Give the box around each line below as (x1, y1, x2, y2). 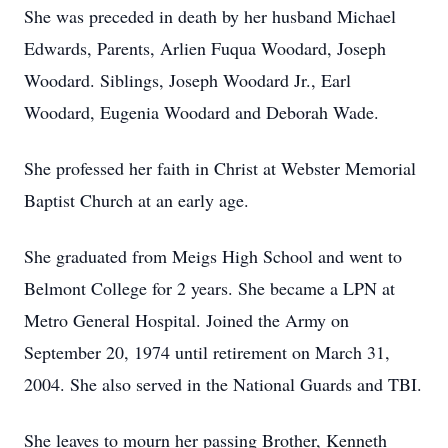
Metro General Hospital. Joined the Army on (24, 308, 349, 332)
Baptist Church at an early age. (24, 188, 249, 212)
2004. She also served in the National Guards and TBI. (24, 372, 422, 396)
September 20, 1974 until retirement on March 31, (24, 340, 390, 364)
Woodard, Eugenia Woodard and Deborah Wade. (24, 100, 379, 124)
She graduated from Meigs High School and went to (24, 244, 402, 268)
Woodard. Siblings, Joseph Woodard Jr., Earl (24, 68, 351, 92)
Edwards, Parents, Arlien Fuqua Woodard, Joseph (24, 36, 386, 60)
